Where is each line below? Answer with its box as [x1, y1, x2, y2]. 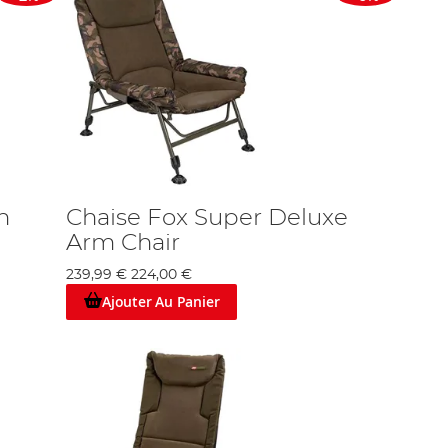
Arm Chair [66, 230, 181, 255]
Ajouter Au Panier [101, 291, 220, 311]
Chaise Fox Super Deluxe [66, 205, 349, 230]
